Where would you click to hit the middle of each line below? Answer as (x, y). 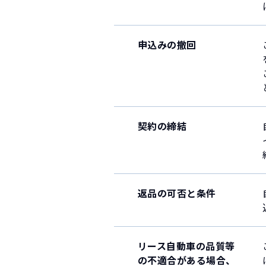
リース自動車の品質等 (186, 246)
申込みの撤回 (167, 45)
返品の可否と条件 (177, 193)
